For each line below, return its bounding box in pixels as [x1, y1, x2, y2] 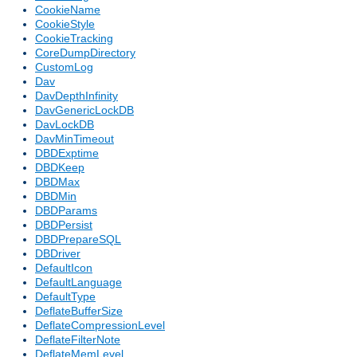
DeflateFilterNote [35, 333, 120, 347]
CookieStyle [35, 18, 95, 31]
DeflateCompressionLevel [35, 319, 165, 332]
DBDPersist [35, 218, 92, 232]
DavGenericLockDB [35, 104, 134, 117]
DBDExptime [35, 147, 99, 160]
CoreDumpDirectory [35, 46, 135, 60]
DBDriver [35, 247, 80, 261]
